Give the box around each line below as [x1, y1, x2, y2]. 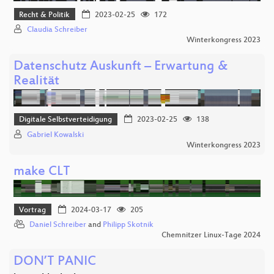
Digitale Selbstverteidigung [19, 116, 113, 125]
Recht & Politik [19, 10, 70, 20]
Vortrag [19, 206, 46, 215]
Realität [13, 73, 59, 89]
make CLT [13, 164, 70, 180]
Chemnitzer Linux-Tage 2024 [161, 231, 261, 240]
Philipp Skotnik [103, 221, 154, 230]
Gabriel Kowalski [27, 130, 84, 139]
